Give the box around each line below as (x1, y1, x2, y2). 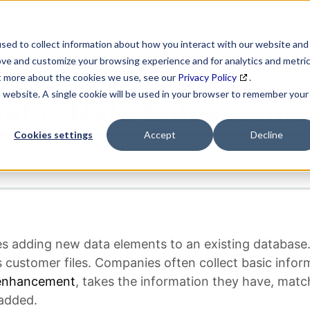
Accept (144, 129, 176, 141)
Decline (250, 129, 283, 141)
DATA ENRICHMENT (64, 31, 164, 44)
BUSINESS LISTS (185, 31, 270, 44)
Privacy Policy (178, 71, 237, 83)
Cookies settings (14, 129, 93, 141)
